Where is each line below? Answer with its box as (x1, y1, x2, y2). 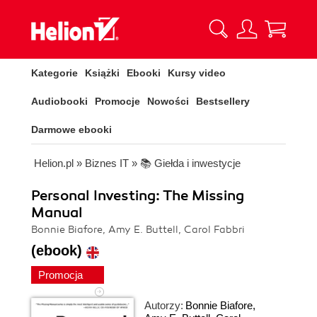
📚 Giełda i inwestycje (140, 157, 241, 169)
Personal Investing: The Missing (31, 187, 244, 204)
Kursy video (168, 67, 226, 79)
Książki (85, 67, 120, 79)
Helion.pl (34, 157, 74, 169)
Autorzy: (144, 299, 183, 311)
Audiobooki (31, 96, 88, 107)
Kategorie (31, 67, 78, 79)
